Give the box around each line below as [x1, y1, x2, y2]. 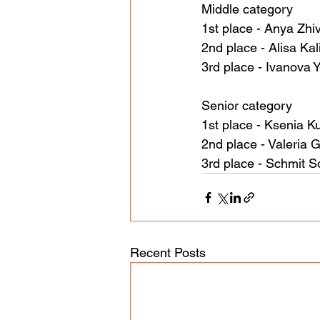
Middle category [201, 1, 293, 17]
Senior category [201, 98, 292, 114]
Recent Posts [130, 245, 206, 261]
